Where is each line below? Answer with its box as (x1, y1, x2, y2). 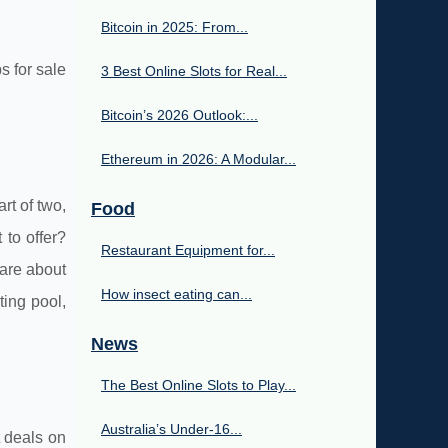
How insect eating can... (101, 285, 252, 302)
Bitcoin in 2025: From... (101, 18, 248, 35)
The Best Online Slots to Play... (101, 376, 296, 393)
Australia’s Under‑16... (101, 420, 242, 437)
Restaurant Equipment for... (101, 241, 275, 258)
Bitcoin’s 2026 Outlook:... (101, 106, 258, 123)
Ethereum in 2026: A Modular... (101, 150, 296, 167)
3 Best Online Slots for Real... (101, 62, 287, 79)
